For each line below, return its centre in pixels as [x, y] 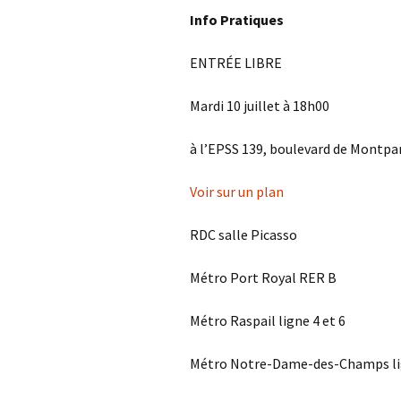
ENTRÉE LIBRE [236, 63]
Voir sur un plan [237, 192]
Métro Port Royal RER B [263, 277]
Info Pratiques [237, 20]
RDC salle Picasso [243, 235]
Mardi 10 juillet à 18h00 [260, 106]
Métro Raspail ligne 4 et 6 [268, 320]
